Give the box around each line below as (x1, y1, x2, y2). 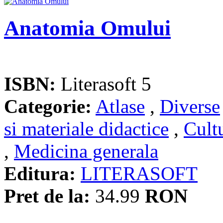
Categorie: (4, 96, 92, 117)
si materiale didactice (4, 118, 169, 139)
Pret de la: (4, 185, 90, 207)
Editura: (4, 163, 76, 184)
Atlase (96, 96, 145, 117)
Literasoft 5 (56, 73, 151, 95)
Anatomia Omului (4, 16, 171, 40)
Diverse (160, 96, 220, 117)
